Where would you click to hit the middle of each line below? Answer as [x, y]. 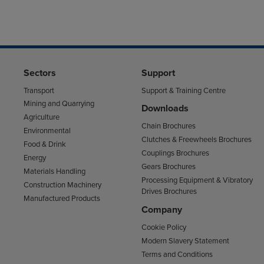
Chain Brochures [168, 126]
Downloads [165, 109]
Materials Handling [54, 171]
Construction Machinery [62, 185]
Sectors [39, 73]
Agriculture [41, 118]
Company [161, 209]
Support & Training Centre [183, 90]
